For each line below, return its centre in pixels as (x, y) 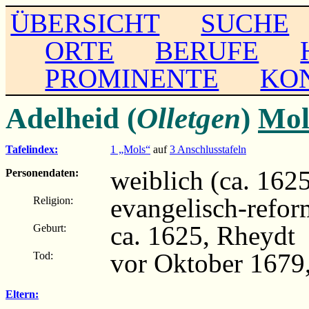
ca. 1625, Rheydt (203, 235)
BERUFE (207, 50)
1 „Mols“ (130, 149)
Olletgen (189, 118)
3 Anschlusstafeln (208, 149)
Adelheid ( (71, 118)
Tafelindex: (32, 149)
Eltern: (22, 294)
